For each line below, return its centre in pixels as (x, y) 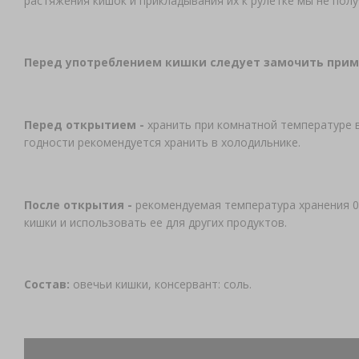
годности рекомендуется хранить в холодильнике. (162, 143)
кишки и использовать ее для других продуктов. (155, 222)
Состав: (48, 284)
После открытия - (79, 204)
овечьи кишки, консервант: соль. (162, 284)
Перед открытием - (85, 125)
